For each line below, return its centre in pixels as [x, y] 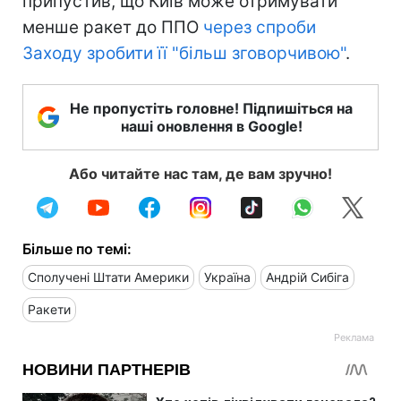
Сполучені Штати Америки [108, 277]
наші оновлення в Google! [211, 127]
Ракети [49, 310]
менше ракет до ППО [113, 28]
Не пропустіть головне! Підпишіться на [211, 109]
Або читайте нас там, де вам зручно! [200, 174]
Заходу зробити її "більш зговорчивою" [184, 54]
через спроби [260, 28]
